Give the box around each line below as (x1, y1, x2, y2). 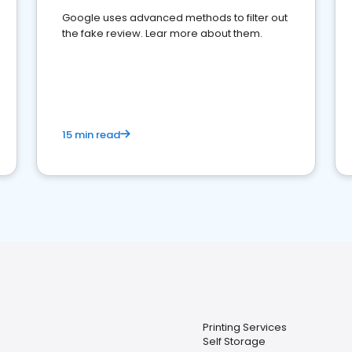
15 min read (62, 127, 120, 142)
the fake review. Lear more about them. (62, 26, 262, 41)
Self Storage (203, 334, 266, 349)
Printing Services (203, 320, 287, 335)
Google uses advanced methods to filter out (62, 10, 288, 25)
